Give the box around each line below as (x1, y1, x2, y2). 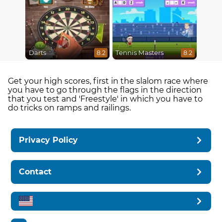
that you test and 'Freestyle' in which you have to (8, 94, 203, 104)
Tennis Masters (115, 49, 164, 57)
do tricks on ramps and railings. (8, 103, 131, 112)
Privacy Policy (19, 135, 78, 145)
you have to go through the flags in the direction (8, 85, 202, 95)
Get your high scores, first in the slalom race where (8, 76, 208, 86)
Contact (19, 166, 52, 176)
